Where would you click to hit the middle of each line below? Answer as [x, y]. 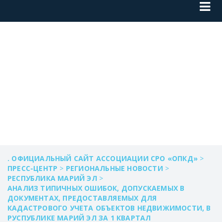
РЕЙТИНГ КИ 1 [83, 71]
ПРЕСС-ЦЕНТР [33, 168]
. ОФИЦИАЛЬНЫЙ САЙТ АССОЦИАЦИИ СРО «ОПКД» [103, 158]
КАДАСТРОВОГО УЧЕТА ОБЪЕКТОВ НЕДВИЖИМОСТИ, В [109, 208]
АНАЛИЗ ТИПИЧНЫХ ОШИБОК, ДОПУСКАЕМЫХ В [96, 188]
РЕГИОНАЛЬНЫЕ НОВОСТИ [114, 168]
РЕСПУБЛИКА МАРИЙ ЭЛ [52, 178]
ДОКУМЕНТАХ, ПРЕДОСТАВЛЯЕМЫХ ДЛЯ [82, 198]
